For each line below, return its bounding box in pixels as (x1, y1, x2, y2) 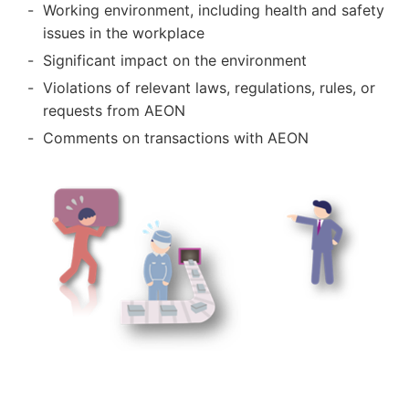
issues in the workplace (43, 23, 205, 42)
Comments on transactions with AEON (43, 128, 309, 147)
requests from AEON (43, 100, 186, 120)
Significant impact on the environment (43, 50, 308, 69)
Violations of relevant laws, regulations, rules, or (43, 78, 376, 97)
